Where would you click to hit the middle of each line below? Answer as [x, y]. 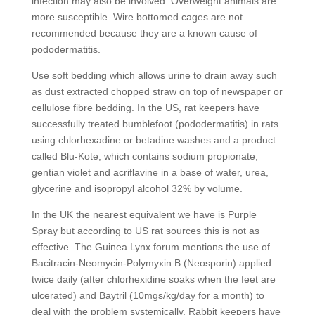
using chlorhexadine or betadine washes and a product [153, 140]
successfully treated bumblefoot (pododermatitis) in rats [155, 124]
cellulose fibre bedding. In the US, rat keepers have [145, 108]
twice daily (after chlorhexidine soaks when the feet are [153, 279]
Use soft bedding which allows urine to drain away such [154, 75]
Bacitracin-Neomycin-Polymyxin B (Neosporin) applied [151, 263]
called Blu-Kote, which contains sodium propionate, [144, 156]
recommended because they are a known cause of [144, 33]
